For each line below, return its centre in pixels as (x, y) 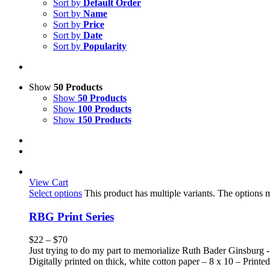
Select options (55, 193)
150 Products (105, 120)
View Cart (49, 182)
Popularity (105, 46)
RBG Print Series (71, 216)
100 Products (105, 109)
